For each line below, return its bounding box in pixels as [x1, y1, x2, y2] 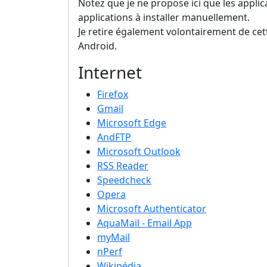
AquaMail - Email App [97, 216, 192, 230]
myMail [97, 231, 130, 244]
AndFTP [97, 131, 131, 144]
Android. [78, 39, 117, 53]
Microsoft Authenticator [97, 202, 206, 216]
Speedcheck [97, 173, 151, 187]
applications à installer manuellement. [78, 11, 250, 24]
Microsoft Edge [97, 116, 166, 130]
